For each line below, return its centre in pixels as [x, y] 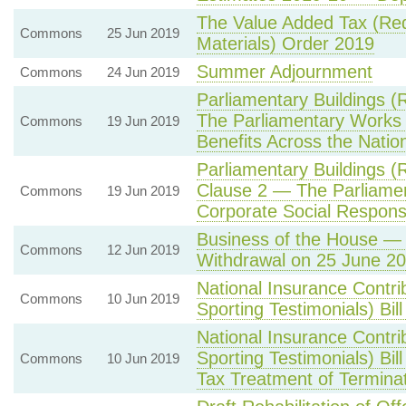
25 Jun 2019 [143, 33]
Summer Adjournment [284, 72]
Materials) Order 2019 [285, 43]
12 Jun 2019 [143, 250]
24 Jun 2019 [143, 72]
